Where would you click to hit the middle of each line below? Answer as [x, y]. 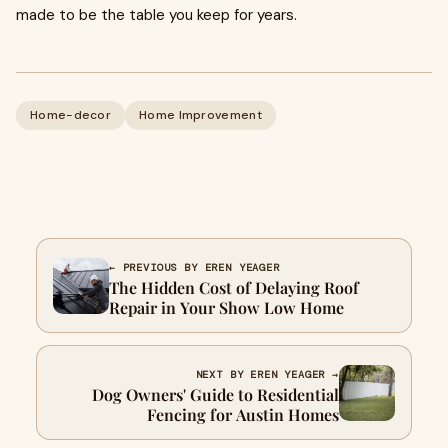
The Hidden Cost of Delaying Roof [234, 287]
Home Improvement [200, 115]
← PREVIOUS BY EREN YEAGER [194, 267]
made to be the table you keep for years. [156, 15]
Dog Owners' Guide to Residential [215, 394]
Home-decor [70, 115]
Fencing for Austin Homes [243, 414]
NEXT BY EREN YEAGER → [267, 374]
